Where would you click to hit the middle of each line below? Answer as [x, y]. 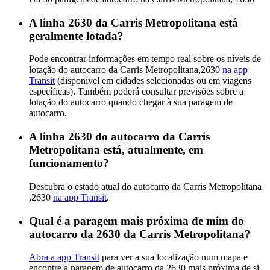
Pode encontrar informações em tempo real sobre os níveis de [145, 59]
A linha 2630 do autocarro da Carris [119, 137]
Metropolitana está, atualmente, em [116, 150]
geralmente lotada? [76, 36]
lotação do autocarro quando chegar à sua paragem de [131, 102]
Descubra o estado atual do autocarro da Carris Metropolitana [145, 186]
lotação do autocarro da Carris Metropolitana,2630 [126, 70]
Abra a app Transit [64, 257]
